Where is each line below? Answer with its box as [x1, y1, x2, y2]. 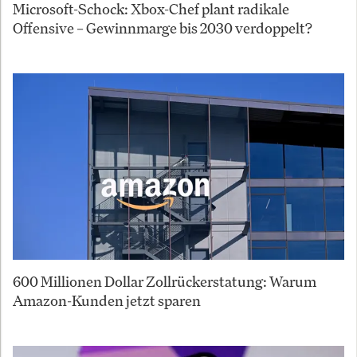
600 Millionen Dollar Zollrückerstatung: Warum [13, 272, 316, 292]
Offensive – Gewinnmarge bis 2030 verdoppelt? [13, 18, 312, 38]
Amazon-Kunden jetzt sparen [13, 291, 201, 311]
